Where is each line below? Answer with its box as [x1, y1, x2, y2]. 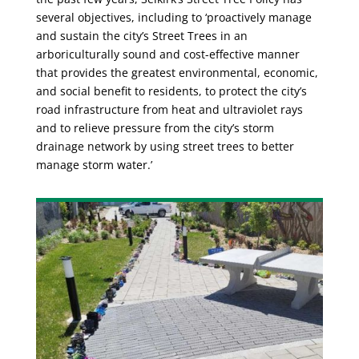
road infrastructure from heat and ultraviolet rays [35, 102, 303, 118]
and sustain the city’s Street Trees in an [35, 28, 248, 44]
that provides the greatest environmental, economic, [35, 65, 318, 81]
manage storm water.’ [35, 157, 152, 173]
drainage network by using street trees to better [35, 139, 294, 155]
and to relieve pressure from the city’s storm [35, 120, 274, 136]
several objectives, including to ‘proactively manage [35, 10, 312, 26]
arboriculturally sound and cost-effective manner [35, 46, 300, 63]
